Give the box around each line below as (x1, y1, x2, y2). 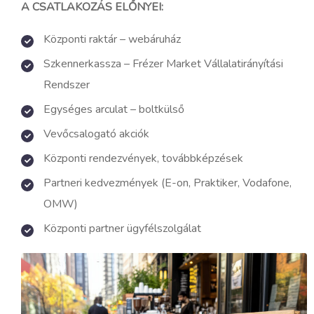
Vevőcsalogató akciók (43, 126, 149, 142)
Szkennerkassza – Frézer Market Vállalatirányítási (43, 56, 283, 72)
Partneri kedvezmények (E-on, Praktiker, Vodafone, (43, 175, 292, 191)
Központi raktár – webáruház (43, 32, 181, 48)
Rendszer (43, 77, 90, 93)
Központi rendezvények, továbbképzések (43, 151, 243, 167)
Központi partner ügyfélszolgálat (43, 221, 201, 237)
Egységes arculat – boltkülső (43, 102, 184, 118)
